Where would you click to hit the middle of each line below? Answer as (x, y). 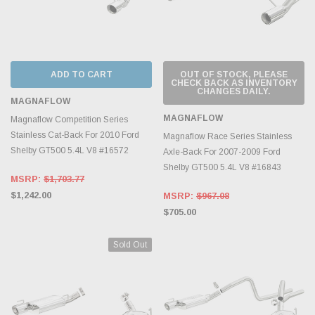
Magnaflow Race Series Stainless (227, 136)
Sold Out (130, 244)
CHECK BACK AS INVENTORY (234, 83)
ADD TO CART (81, 74)
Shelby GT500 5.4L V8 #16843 (222, 167)
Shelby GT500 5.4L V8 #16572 (70, 150)
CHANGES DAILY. (234, 91)
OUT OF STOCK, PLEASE (234, 74)
